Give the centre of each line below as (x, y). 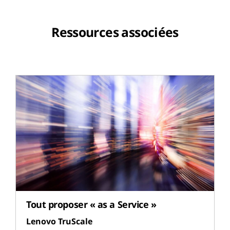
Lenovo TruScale (59, 222)
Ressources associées (115, 32)
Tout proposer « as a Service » (91, 205)
